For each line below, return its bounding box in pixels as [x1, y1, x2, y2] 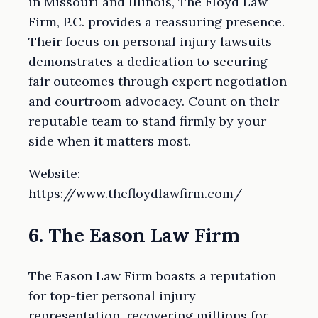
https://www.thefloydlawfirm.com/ [28, 185, 242, 202]
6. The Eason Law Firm [28, 222, 239, 247]
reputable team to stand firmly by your [28, 113, 266, 130]
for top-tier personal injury [28, 287, 196, 305]
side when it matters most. [28, 133, 191, 150]
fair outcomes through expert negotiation [28, 73, 287, 90]
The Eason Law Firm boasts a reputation [28, 268, 276, 285]
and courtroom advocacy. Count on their [28, 93, 279, 110]
